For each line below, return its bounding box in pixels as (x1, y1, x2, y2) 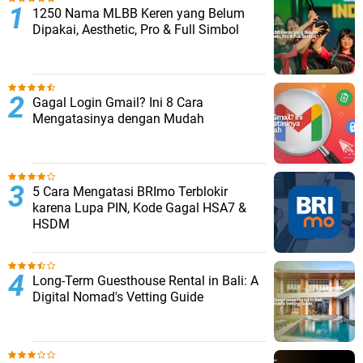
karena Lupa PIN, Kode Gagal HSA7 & (32, 199, 246, 216)
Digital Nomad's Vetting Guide (32, 288, 203, 305)
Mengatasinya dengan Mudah (32, 110, 204, 126)
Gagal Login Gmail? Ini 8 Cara (32, 94, 203, 110)
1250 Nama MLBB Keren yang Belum (32, 5, 245, 21)
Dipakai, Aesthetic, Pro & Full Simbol (32, 21, 239, 37)
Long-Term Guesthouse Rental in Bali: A (32, 272, 258, 288)
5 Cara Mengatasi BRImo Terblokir (32, 183, 228, 199)
